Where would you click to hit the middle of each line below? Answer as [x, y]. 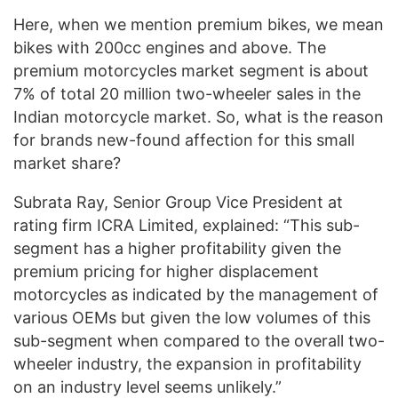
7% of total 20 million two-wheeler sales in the [187, 94]
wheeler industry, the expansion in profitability [187, 364]
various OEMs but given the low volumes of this [192, 318]
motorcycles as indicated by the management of [196, 295]
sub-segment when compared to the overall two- [199, 341]
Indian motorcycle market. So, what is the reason [199, 117]
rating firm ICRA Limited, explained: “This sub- [187, 226]
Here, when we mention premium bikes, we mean [199, 25]
